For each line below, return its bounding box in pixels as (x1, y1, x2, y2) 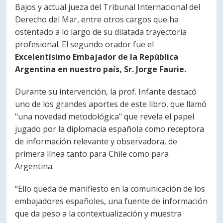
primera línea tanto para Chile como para (15, 148, 169, 159)
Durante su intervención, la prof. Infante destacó (15, 86, 197, 97)
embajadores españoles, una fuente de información (15, 196, 208, 207)
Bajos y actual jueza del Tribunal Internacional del (15, 1, 201, 12)
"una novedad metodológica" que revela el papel (15, 111, 195, 122)
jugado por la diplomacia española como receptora (15, 123, 205, 134)
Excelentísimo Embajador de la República (15, 51, 179, 62)
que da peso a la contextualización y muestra (15, 208, 182, 219)
